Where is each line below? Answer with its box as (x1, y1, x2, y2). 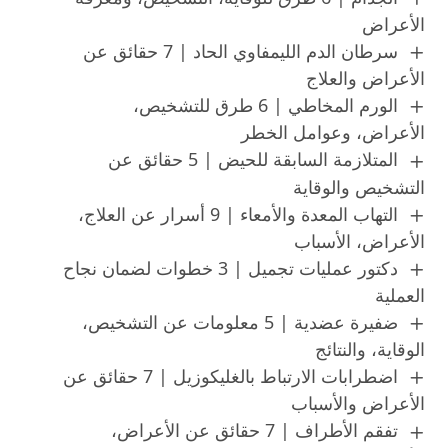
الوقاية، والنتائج (315, 337, 426, 362)
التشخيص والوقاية (293, 174, 426, 199)
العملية (375, 283, 426, 307)
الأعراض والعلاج (306, 66, 426, 91)
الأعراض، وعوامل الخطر (241, 120, 426, 145)
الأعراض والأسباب (291, 391, 426, 416)
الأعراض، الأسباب (294, 228, 426, 253)
